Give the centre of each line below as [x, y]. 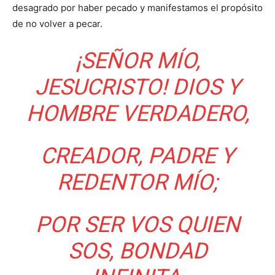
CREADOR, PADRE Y [137, 156]
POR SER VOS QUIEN [137, 225]
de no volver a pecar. [57, 24]
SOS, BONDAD [137, 251]
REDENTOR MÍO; [137, 183]
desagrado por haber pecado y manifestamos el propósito [137, 8]
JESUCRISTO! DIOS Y [137, 87]
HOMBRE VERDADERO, [137, 114]
